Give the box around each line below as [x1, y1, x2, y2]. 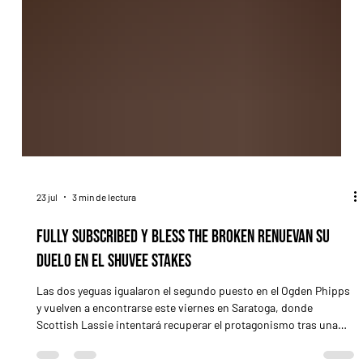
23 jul [36, 212, 58, 224]
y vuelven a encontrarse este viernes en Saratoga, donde [36, 322, 313, 336]
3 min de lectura [71, 212, 136, 224]
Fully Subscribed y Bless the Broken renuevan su [36, 247, 330, 270]
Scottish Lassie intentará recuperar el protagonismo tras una [36, 339, 338, 353]
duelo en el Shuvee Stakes [36, 271, 191, 294]
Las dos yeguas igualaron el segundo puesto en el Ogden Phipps [36, 305, 350, 319]
